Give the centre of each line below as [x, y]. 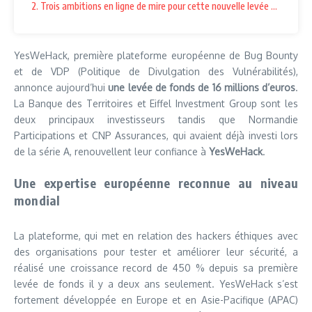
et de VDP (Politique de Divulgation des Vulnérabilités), [156, 71]
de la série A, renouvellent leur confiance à [111, 151]
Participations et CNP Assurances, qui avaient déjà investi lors [156, 135]
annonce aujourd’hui [61, 87]
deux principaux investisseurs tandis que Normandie [156, 119]
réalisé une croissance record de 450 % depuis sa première [156, 267]
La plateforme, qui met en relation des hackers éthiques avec [156, 235]
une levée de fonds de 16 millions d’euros [202, 87]
